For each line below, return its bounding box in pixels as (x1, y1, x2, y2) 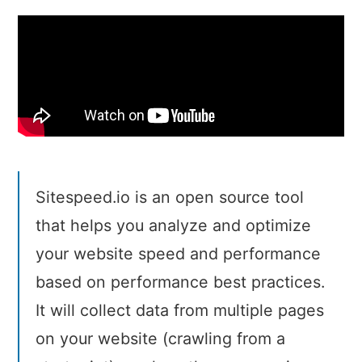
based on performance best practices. (35, 271, 325, 292)
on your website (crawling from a (35, 328, 285, 348)
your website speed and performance (35, 243, 321, 263)
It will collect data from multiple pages (35, 300, 324, 320)
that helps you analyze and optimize (35, 215, 311, 235)
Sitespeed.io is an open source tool (35, 187, 304, 207)
